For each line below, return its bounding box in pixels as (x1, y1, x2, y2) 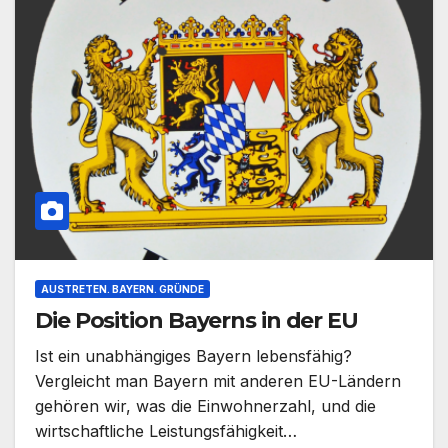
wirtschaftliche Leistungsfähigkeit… (35, 421, 297, 442)
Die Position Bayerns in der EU (35, 307, 358, 335)
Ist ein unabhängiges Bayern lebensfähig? (35, 346, 352, 367)
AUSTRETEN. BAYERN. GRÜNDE (41, 283, 204, 296)
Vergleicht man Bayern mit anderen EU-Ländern (35, 371, 401, 392)
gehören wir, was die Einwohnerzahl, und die (35, 396, 376, 417)
